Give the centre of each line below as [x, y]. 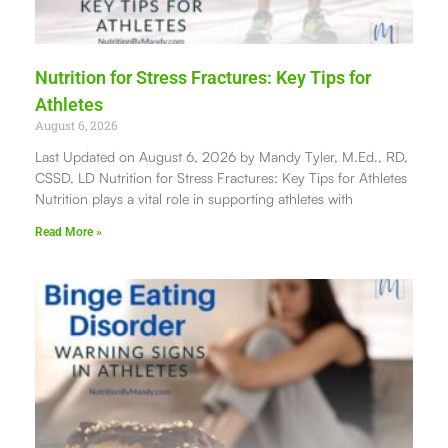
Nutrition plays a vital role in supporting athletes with [194, 199]
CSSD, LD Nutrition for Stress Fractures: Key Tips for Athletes [221, 178]
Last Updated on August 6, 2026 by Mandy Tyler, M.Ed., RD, [221, 157]
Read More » [68, 232]
